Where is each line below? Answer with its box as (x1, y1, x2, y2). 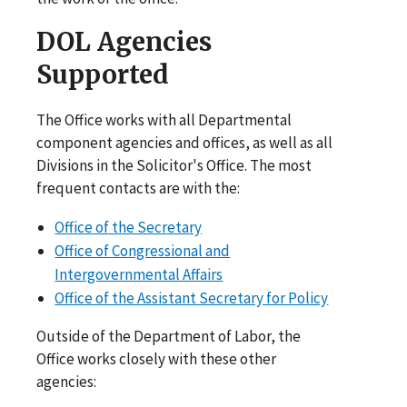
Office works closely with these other (36, 348, 276, 369)
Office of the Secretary (55, 216, 203, 237)
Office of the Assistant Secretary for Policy (55, 287, 329, 308)
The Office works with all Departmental (36, 109, 292, 130)
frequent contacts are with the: (36, 177, 240, 198)
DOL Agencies (36, 25, 212, 58)
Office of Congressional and (55, 240, 231, 261)
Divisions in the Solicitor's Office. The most (36, 154, 312, 175)
